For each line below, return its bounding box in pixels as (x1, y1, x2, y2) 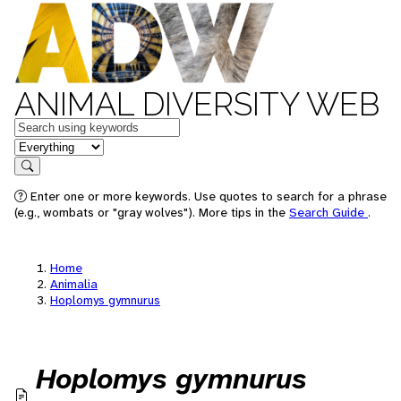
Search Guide (289, 204, 368, 220)
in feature (13, 136, 73, 155)
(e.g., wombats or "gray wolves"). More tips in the (14, 204, 289, 220)
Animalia (50, 276, 98, 292)
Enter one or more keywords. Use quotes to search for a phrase (30, 188, 387, 204)
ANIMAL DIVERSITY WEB (14, 85, 380, 123)
